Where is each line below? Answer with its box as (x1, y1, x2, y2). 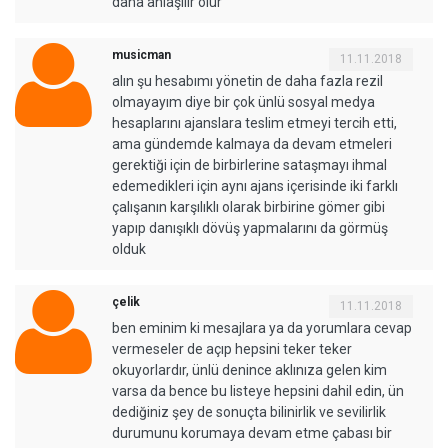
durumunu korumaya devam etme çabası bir (112, 425, 392, 442)
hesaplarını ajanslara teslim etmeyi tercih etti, (112, 115, 397, 132)
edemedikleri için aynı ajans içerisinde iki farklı (112, 178, 398, 195)
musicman (112, 48, 171, 63)
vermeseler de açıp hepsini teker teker (112, 341, 352, 358)
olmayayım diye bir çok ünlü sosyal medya (112, 94, 375, 111)
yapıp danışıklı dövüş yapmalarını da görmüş (112, 220, 388, 237)
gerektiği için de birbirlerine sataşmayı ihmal (112, 157, 387, 174)
